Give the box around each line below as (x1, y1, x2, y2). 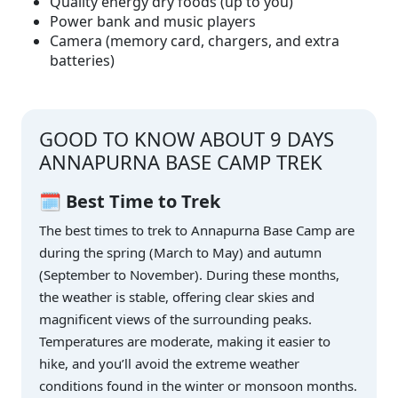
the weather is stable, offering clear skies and (39, 288, 314, 306)
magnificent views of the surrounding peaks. (39, 310, 312, 329)
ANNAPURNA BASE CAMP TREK (39, 148, 322, 176)
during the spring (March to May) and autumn (39, 243, 322, 262)
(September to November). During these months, (39, 266, 339, 284)
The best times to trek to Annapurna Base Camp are (39, 221, 354, 240)
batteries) (50, 51, 115, 71)
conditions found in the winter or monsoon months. (39, 377, 357, 395)
